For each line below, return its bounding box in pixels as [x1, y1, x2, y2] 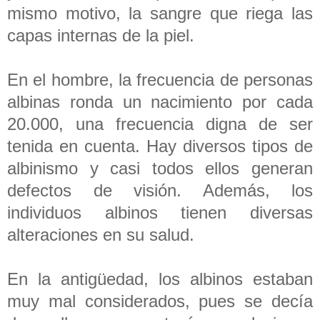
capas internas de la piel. [7, 25, 199, 45]
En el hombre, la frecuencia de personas [7, 69, 313, 89]
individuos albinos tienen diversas [7, 202, 313, 222]
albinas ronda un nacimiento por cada [7, 91, 313, 111]
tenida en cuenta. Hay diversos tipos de [7, 136, 313, 156]
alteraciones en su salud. [7, 224, 199, 244]
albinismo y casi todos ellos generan [7, 158, 313, 178]
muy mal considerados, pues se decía [7, 291, 313, 311]
